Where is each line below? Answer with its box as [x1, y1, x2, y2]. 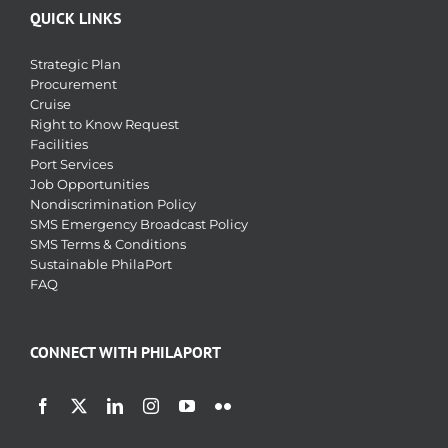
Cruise [30, 96, 71, 112]
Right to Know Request [30, 116, 179, 132]
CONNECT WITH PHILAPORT [30, 342, 221, 362]
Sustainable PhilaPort [30, 256, 172, 272]
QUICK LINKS [30, 8, 121, 28]
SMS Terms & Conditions [30, 236, 186, 252]
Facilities [30, 136, 88, 152]
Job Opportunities [30, 176, 149, 192]
